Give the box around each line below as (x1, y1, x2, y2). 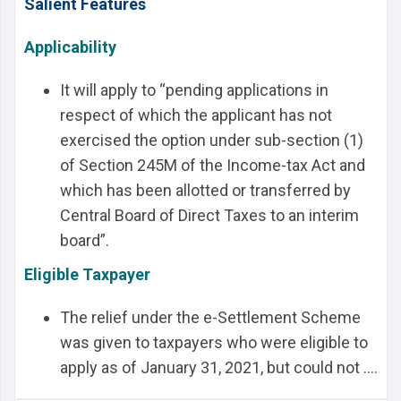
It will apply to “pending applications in (60, 81, 328, 99)
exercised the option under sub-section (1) (60, 131, 363, 149)
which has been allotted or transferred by (60, 181, 351, 200)
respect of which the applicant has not (60, 106, 332, 124)
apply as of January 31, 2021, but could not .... (60, 358, 378, 377)
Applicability (24, 38, 116, 56)
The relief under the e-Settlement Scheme (60, 308, 361, 327)
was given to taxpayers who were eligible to (60, 333, 368, 352)
